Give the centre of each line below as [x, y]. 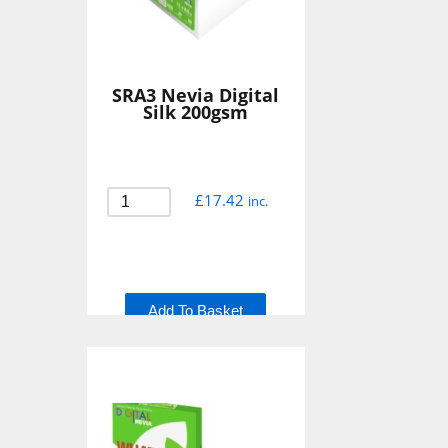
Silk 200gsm [196, 111]
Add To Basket [196, 310]
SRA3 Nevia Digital [196, 94]
